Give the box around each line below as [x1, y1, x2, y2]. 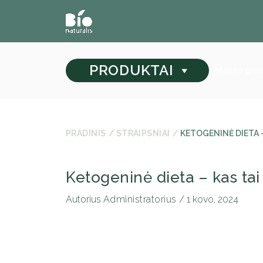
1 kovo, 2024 [187, 194, 239, 205]
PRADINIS [66, 129, 106, 138]
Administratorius [103, 194, 180, 205]
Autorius [66, 194, 101, 205]
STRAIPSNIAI [116, 129, 170, 138]
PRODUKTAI [89, 62, 174, 79]
